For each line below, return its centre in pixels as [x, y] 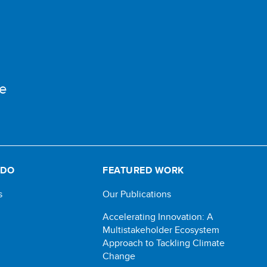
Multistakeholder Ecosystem [161, 230]
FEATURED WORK [143, 170]
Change [119, 256]
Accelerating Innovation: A [158, 217]
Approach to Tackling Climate [164, 243]
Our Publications [137, 194]
